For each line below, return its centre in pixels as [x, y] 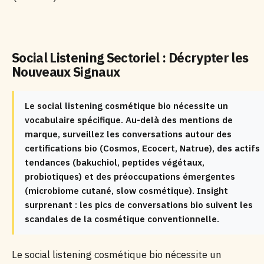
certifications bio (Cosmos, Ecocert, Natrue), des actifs [142, 148]
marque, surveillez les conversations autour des [128, 134]
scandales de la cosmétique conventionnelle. [122, 219]
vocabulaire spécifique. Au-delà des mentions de [129, 120]
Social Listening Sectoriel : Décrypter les [130, 57]
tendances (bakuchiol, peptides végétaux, [115, 162]
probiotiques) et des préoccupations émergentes [130, 176]
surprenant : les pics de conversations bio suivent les [139, 205]
